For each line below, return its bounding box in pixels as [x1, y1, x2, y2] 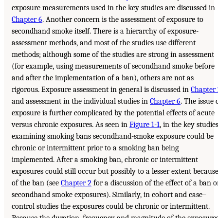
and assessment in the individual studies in [12, 97, 150, 106]
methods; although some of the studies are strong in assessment [12, 50, 214, 59]
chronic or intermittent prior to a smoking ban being [12, 144, 179, 153]
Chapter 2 [61, 179, 91, 188]
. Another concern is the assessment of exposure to [42, 15, 203, 24]
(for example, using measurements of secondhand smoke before [12, 62, 215, 71]
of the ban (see [12, 179, 61, 188]
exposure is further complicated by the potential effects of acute [12, 109, 215, 118]
